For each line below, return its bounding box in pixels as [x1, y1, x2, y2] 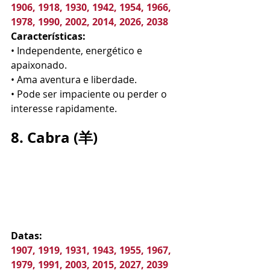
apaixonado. [11, 58, 67, 72]
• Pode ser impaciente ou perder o [11, 87, 169, 101]
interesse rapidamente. [11, 102, 117, 115]
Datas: [11, 229, 42, 242]
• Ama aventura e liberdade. [11, 73, 137, 86]
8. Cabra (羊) [11, 127, 98, 148]
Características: [11, 30, 86, 43]
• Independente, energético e [11, 44, 145, 57]
